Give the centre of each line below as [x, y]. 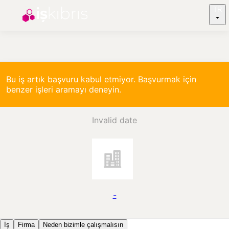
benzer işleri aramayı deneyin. [64, 89]
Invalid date [114, 120]
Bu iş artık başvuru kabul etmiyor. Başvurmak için [101, 79]
